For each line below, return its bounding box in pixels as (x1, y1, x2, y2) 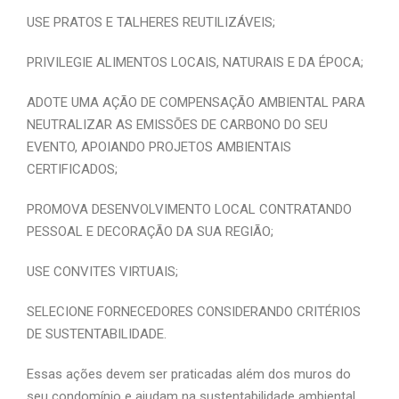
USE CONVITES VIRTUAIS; (27, 264, 178, 280)
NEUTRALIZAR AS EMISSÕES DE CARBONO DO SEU (27, 117, 328, 133)
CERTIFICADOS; (27, 161, 118, 177)
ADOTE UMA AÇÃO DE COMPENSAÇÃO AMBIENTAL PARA (27, 94, 365, 110)
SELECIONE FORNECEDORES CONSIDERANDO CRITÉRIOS (27, 304, 361, 320)
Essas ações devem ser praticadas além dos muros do (27, 366, 351, 382)
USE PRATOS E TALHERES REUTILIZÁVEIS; (27, 14, 275, 30)
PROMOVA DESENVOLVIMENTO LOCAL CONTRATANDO (27, 201, 352, 217)
